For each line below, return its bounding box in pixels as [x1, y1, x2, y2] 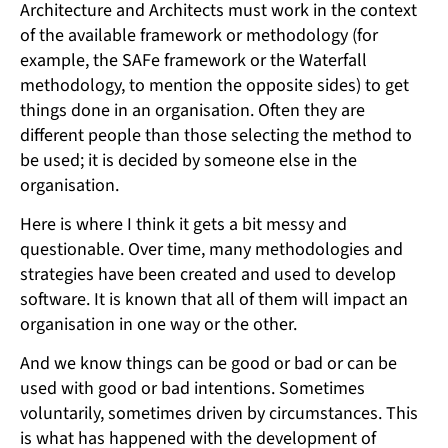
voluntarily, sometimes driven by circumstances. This [20, 401, 418, 427]
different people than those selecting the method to [20, 123, 412, 149]
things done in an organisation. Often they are [20, 98, 365, 124]
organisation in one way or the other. [20, 312, 297, 338]
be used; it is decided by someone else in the [20, 148, 357, 174]
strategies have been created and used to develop [20, 262, 396, 288]
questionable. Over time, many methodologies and [20, 237, 403, 263]
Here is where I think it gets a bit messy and [20, 212, 347, 238]
